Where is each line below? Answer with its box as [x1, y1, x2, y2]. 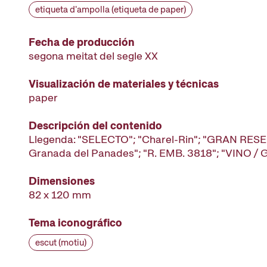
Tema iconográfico [29, 216, 122, 229]
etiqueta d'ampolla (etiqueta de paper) [35, 4, 186, 15]
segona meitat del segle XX [29, 49, 158, 63]
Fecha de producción [29, 35, 135, 49]
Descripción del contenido [29, 119, 162, 132]
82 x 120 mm [29, 188, 91, 201]
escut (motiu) [35, 237, 86, 249]
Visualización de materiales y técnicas [29, 77, 219, 91]
